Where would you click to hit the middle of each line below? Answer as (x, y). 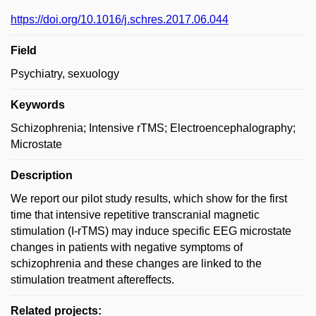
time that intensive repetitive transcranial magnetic (135, 215)
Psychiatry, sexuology (65, 74)
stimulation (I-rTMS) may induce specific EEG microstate (151, 231)
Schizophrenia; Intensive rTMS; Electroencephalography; (153, 128)
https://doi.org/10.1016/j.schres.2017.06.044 (120, 19)
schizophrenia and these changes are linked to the (136, 263)
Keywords (38, 105)
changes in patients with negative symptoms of (127, 247)
